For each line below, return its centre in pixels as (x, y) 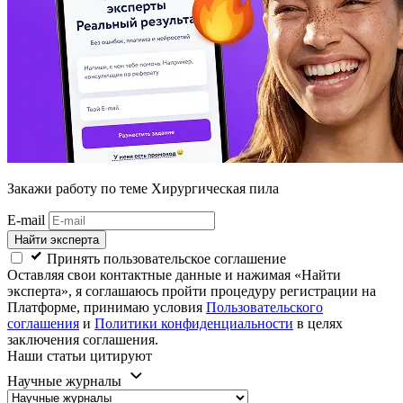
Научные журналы (64, 381)
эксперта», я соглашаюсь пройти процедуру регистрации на (192, 291)
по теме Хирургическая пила (188, 189)
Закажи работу (52, 189)
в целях (318, 324)
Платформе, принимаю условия (107, 308)
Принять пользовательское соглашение (166, 259)
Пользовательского (264, 308)
